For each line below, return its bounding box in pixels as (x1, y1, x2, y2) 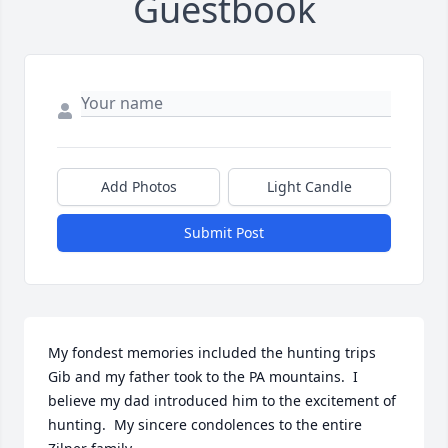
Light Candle (267, 177, 352, 197)
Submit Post (184, 223, 264, 243)
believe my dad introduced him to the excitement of (48, 391, 396, 411)
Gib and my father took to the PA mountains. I (48, 367, 358, 387)
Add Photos (100, 177, 177, 197)
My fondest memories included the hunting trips (48, 343, 376, 363)
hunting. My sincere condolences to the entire (48, 415, 362, 435)
